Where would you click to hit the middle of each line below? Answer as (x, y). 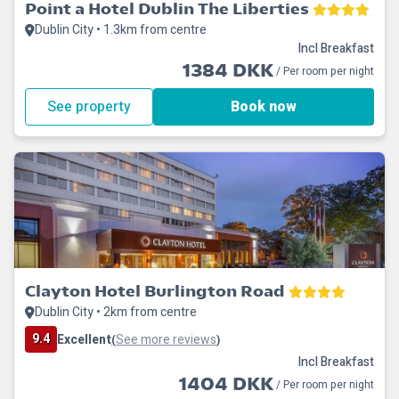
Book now (264, 107)
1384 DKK (228, 71)
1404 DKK (226, 384)
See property (89, 107)
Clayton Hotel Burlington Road (155, 291)
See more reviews (166, 339)
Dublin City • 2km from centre (116, 312)
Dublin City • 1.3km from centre (121, 30)
